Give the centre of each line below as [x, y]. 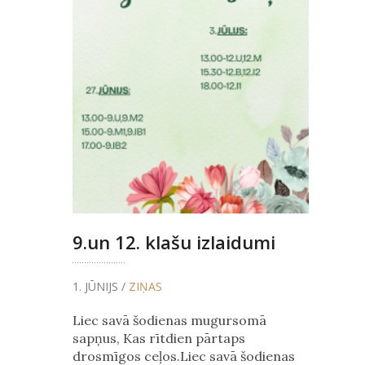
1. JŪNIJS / [100, 286]
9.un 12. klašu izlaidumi [174, 242]
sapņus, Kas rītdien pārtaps [158, 338]
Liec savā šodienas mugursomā [169, 320]
